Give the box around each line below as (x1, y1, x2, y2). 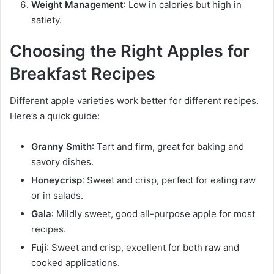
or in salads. (31, 190, 83, 202)
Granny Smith (31, 141, 92, 153)
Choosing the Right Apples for (10, 40, 250, 61)
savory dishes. (31, 156, 94, 168)
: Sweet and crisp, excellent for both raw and (46, 242, 239, 254)
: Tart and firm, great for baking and (92, 141, 244, 153)
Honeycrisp (31, 174, 82, 187)
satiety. (31, 13, 62, 26)
